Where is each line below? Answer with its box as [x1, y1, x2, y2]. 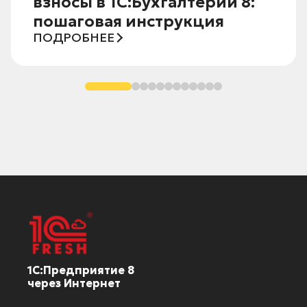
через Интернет [27, 276, 121, 291]
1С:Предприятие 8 [27, 263, 134, 278]
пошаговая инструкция [33, 12, 224, 32]
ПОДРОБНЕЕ [33, 29, 114, 46]
